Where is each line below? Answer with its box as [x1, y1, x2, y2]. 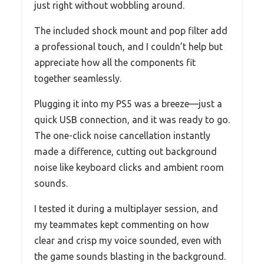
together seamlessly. [34, 72, 121, 84]
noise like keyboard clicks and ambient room [34, 161, 224, 173]
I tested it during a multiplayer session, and [34, 203, 218, 214]
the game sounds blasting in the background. [34, 250, 226, 262]
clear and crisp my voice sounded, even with [34, 235, 222, 246]
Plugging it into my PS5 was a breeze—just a [34, 98, 222, 109]
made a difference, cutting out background [34, 146, 217, 157]
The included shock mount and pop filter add [34, 25, 227, 36]
